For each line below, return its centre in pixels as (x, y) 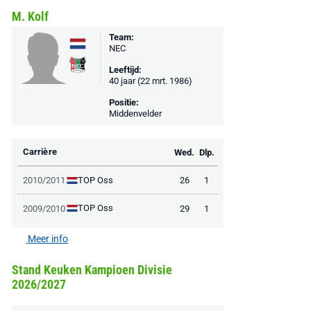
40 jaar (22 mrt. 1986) (150, 81)
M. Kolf (30, 16)
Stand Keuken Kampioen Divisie (92, 270)
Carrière (40, 152)
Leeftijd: (125, 70)
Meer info (47, 239)
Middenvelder (135, 114)
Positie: (124, 102)
